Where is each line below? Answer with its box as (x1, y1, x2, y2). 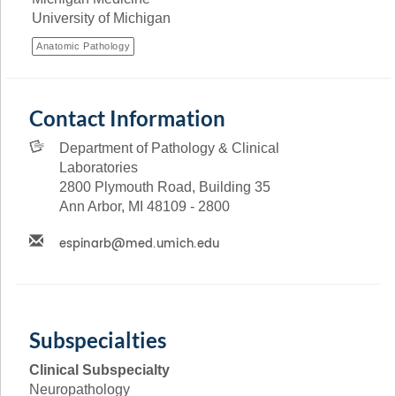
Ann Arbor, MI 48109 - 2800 (59, 199, 231, 214)
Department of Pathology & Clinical (59, 141, 280, 156)
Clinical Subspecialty (29, 362, 170, 377)
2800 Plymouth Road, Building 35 (59, 179, 271, 194)
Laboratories (59, 160, 139, 175)
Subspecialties (29, 327, 166, 353)
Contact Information (29, 105, 225, 131)
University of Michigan (32, 11, 171, 26)
